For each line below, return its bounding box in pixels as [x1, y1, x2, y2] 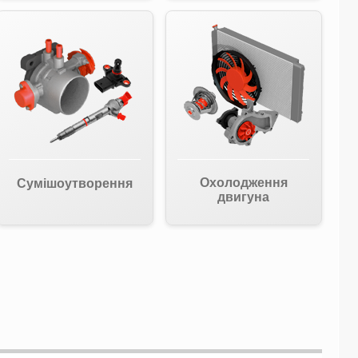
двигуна [217, 190, 270, 204]
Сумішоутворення [16, 177, 133, 190]
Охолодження [199, 176, 288, 189]
